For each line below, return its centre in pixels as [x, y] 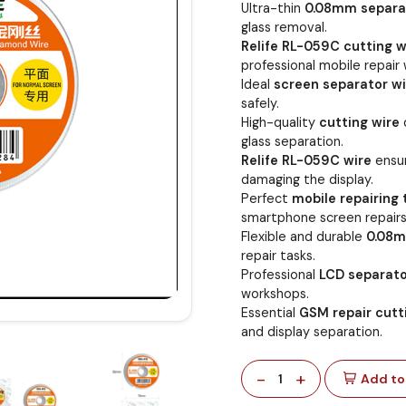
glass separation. [292, 141]
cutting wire [359, 122]
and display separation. [311, 331]
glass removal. [284, 27]
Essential [270, 312]
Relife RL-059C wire [306, 160]
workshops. [275, 293]
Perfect [266, 198]
